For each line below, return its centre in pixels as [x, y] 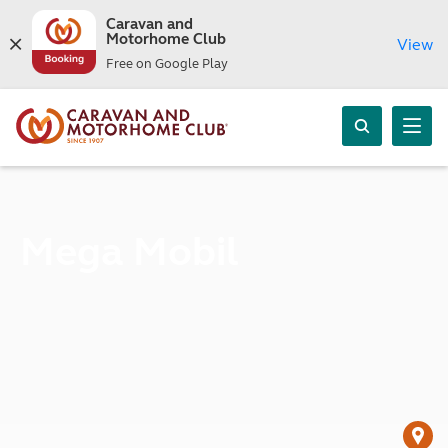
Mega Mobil [129, 252]
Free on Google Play [166, 64]
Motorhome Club [165, 39]
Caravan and [149, 24]
